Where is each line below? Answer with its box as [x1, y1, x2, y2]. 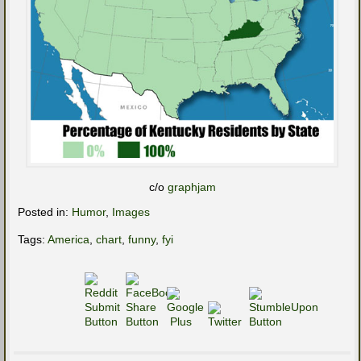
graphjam [167, 180, 216, 194]
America [48, 233, 89, 247]
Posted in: [18, 205, 72, 219]
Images [112, 205, 150, 219]
